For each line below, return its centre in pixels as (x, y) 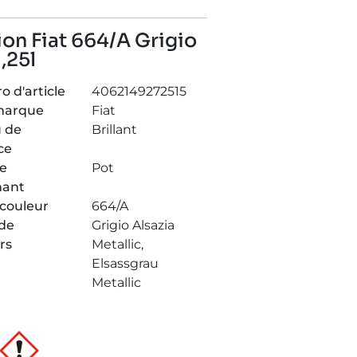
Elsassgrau (125, 263)
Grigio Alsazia (133, 225)
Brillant (114, 129)
